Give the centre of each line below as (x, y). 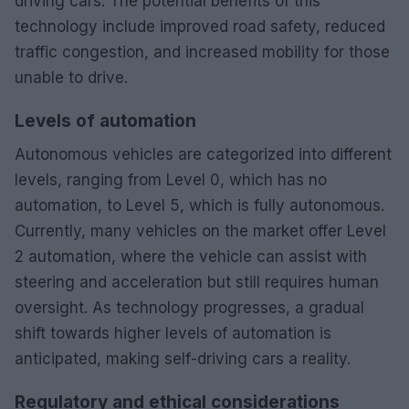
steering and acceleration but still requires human (197, 282)
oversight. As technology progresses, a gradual (189, 307)
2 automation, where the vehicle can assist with (191, 256)
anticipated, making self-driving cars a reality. (183, 358)
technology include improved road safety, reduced (200, 26)
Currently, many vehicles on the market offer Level (200, 231)
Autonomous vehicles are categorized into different (203, 154)
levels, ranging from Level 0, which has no (171, 179)
